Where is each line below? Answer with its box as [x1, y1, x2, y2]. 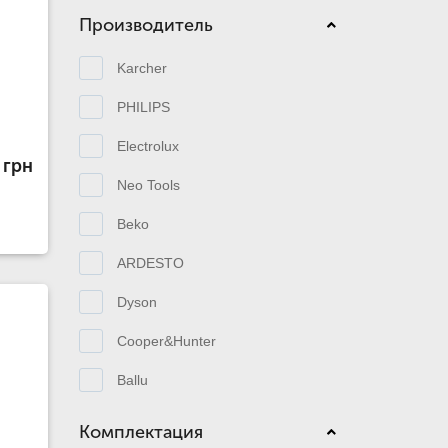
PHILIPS [116, 98, 170, 115]
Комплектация [78, 421, 203, 443]
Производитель [78, 14, 213, 36]
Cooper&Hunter [116, 332, 216, 349]
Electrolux [116, 137, 179, 154]
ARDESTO [116, 254, 184, 271]
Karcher [116, 59, 167, 76]
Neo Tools [116, 176, 180, 193]
